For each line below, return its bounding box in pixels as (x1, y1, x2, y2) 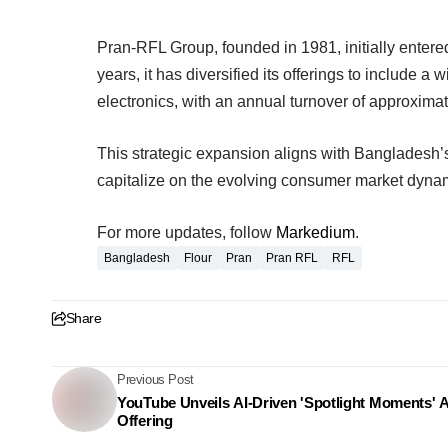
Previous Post (117, 371, 194, 387)
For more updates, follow (97, 224, 276, 242)
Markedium (276, 224, 355, 242)
